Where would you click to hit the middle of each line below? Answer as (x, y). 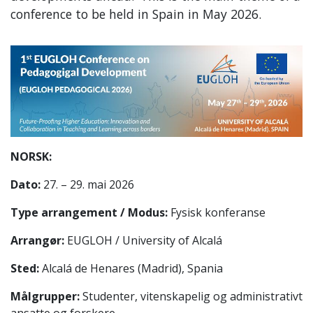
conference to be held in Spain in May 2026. (136, 14)
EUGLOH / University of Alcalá (143, 240)
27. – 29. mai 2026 (87, 184)
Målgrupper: (45, 296)
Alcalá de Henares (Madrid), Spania (131, 268)
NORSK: (31, 156)
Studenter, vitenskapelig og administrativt (191, 296)
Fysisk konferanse (217, 212)
